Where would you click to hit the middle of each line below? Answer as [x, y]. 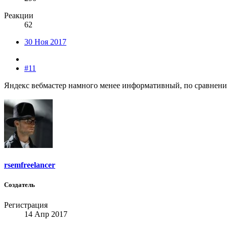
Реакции [19, 16]
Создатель [20, 185]
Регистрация [26, 205]
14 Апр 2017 [46, 214]
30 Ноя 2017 [45, 42]
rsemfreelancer [30, 165]
